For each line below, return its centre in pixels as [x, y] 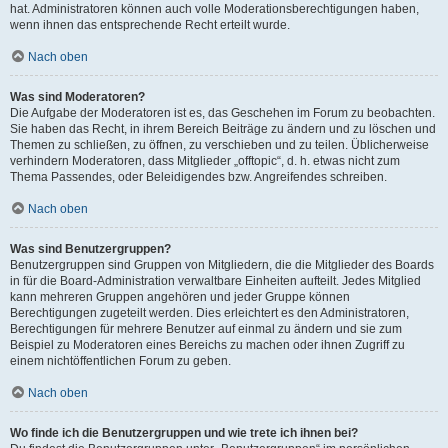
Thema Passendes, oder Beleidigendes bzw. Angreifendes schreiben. [198, 177]
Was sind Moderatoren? [77, 97]
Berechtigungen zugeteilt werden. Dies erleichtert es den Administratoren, [209, 313]
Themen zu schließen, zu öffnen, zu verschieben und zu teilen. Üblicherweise [219, 145]
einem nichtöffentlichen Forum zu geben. [120, 361]
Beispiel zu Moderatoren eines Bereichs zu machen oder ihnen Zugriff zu [207, 345]
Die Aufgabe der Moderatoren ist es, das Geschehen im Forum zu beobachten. [222, 113]
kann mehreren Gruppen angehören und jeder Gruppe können [180, 297]
